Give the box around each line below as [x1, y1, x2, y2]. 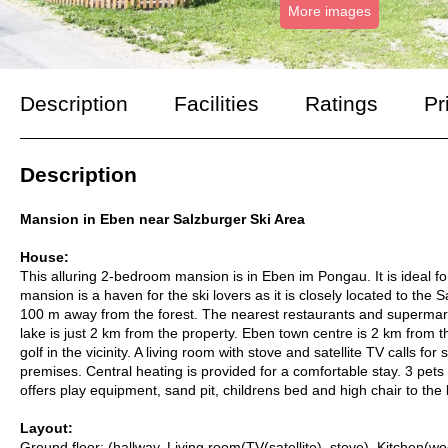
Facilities [174, 92, 259, 116]
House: [20, 249, 69, 266]
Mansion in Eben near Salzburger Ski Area [20, 211, 305, 228]
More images [287, 3, 371, 20]
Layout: [20, 420, 73, 437]
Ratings [305, 92, 378, 116]
